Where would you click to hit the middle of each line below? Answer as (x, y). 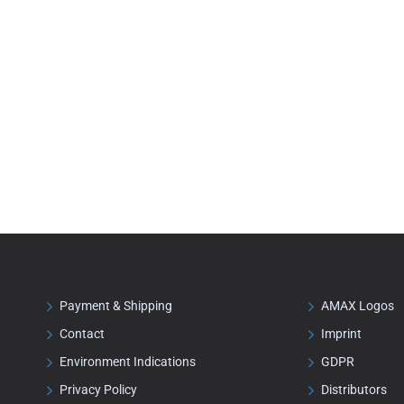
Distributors (354, 390)
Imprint (341, 334)
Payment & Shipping (116, 306)
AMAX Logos (358, 306)
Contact (82, 334)
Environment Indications (128, 362)
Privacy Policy (98, 390)
